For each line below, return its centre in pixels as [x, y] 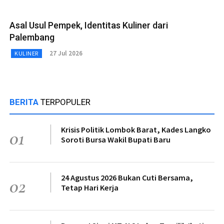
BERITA [25, 102]
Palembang [32, 37]
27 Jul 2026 [66, 53]
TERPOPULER [65, 102]
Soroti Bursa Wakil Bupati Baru [116, 139]
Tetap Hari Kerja [90, 187]
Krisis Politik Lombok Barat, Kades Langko [136, 129]
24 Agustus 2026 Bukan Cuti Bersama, [127, 177]
